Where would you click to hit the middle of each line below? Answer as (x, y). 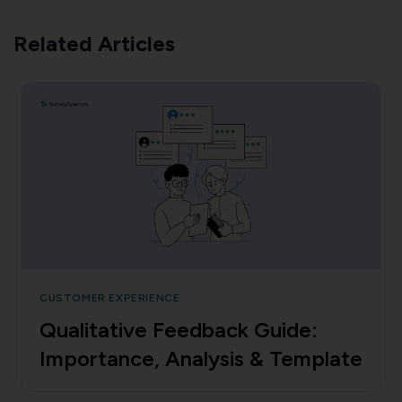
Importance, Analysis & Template (201, 358)
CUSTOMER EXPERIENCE (110, 297)
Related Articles (94, 43)
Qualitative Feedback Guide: (179, 329)
